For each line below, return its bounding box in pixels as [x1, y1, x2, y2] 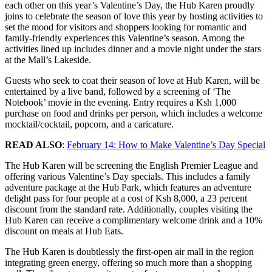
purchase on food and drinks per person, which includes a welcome [5, 107, 262, 118]
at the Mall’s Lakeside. [5, 54, 91, 65]
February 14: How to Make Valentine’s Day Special [67, 139, 265, 150]
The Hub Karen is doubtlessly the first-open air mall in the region [5, 246, 254, 257]
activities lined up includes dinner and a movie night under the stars [5, 43, 261, 54]
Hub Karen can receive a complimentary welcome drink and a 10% [5, 214, 262, 225]
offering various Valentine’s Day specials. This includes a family [5, 171, 250, 182]
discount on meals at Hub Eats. [5, 225, 123, 236]
